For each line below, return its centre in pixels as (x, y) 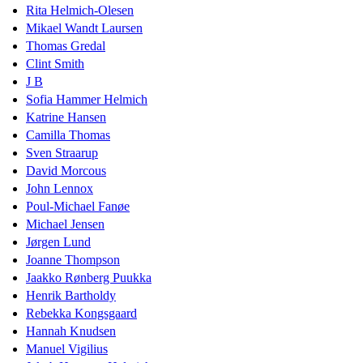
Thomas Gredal (66, 45)
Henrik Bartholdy (71, 295)
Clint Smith (55, 63)
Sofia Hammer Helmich (87, 99)
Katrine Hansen (66, 117)
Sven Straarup (62, 152)
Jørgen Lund (58, 241)
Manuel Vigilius (67, 348)
